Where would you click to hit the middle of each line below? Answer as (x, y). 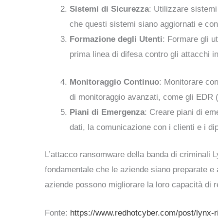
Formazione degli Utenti (116, 39)
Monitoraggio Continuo (114, 82)
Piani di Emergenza (107, 112)
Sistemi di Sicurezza (109, 9)
